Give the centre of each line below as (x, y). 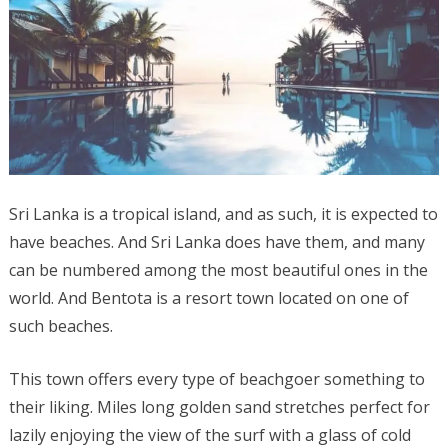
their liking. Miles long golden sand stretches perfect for (219, 407)
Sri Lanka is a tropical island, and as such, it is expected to (223, 214)
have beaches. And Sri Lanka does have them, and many (216, 242)
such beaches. (60, 326)
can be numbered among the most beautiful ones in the (218, 270)
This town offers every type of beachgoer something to (216, 379)
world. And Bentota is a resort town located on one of (208, 298)
